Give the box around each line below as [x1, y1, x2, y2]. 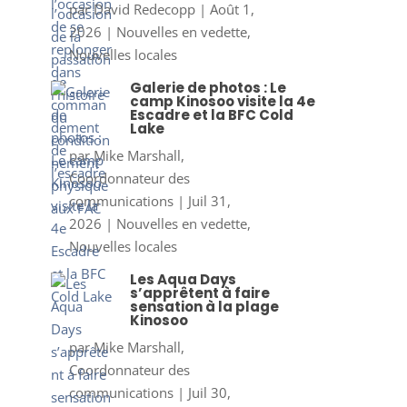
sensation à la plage [129, 296, 279, 316]
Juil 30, [187, 382, 231, 402]
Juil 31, [187, 191, 231, 210]
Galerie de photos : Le [129, 77, 286, 97]
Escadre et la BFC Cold [129, 104, 293, 124]
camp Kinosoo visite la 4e [129, 91, 315, 111]
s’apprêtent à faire [129, 283, 270, 303]
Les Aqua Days [129, 269, 236, 289]
